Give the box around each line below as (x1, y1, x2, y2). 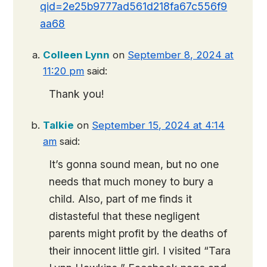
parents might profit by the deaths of (49, 227, 228, 240)
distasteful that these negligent (49, 210, 200, 223)
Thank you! (49, 88, 105, 101)
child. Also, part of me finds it (49, 193, 193, 206)
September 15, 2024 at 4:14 (92, 119, 225, 132)
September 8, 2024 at (128, 49, 234, 61)
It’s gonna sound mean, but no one (49, 158, 219, 171)
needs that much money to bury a (49, 175, 214, 188)
